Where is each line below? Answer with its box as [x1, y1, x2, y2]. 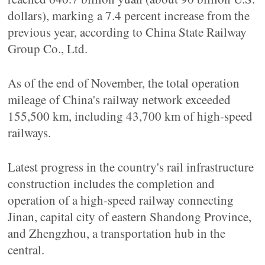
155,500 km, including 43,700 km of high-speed [8, 108, 253, 124]
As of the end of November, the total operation [8, 75, 240, 91]
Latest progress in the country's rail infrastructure [8, 159, 254, 175]
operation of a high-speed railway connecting [8, 192, 234, 208]
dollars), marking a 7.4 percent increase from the [8, 7, 250, 24]
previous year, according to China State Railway [8, 24, 247, 40]
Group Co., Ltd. [8, 40, 88, 57]
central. [8, 241, 45, 258]
